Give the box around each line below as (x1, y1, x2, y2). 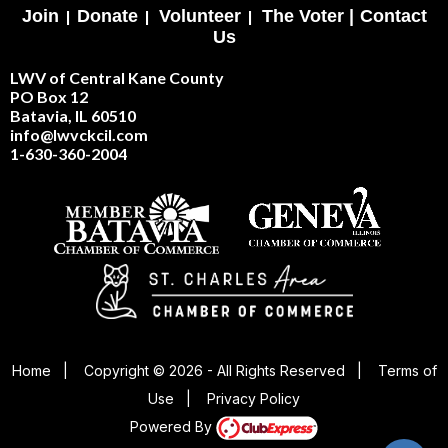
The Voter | (261, 6, 354, 27)
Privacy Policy (207, 389, 300, 407)
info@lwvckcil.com (10, 125, 148, 145)
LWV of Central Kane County (10, 68, 224, 88)
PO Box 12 (10, 87, 88, 107)
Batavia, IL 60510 (10, 106, 136, 126)
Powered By (130, 417, 216, 435)
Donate (76, 6, 138, 27)
